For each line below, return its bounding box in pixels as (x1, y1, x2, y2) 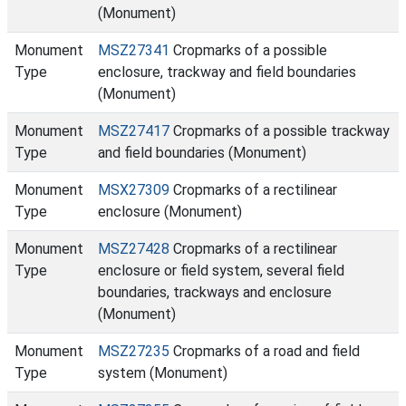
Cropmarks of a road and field (169, 343, 360, 360)
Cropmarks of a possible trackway (169, 122, 390, 140)
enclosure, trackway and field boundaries (98, 63, 356, 81)
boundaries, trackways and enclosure (98, 284, 332, 301)
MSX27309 (98, 181, 169, 198)
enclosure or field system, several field (98, 262, 344, 279)
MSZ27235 (98, 343, 169, 360)
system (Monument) (98, 364, 227, 382)
